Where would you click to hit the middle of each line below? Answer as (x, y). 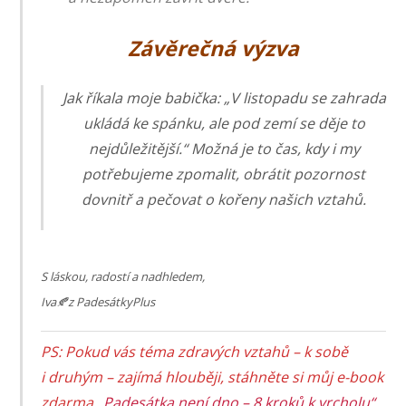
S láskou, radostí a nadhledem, (123, 277)
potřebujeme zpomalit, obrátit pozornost (224, 174)
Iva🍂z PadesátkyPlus (98, 302)
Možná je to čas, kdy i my (273, 149)
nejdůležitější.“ (138, 149)
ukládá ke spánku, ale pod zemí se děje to (224, 124)
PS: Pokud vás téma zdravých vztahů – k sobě (195, 352)
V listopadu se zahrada (308, 98)
